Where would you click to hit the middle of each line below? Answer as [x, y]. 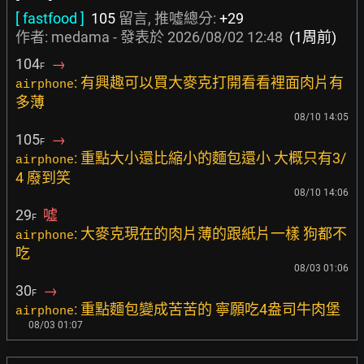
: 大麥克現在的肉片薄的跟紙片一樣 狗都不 [210, 234]
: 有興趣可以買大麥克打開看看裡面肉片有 [209, 82]
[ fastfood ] [50, 18]
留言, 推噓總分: [167, 18]
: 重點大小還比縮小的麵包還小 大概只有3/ [210, 158]
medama [80, 37]
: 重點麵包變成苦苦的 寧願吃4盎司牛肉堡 [207, 309]
